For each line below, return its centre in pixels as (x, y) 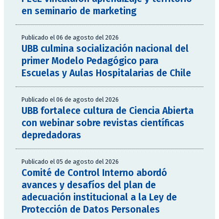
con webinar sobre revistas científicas (103, 123)
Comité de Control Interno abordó (94, 173)
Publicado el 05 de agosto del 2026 (70, 162)
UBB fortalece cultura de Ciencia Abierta (108, 111)
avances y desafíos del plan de (89, 185)
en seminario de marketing (79, 11)
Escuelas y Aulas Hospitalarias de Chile (106, 73)
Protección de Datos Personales (91, 210)
